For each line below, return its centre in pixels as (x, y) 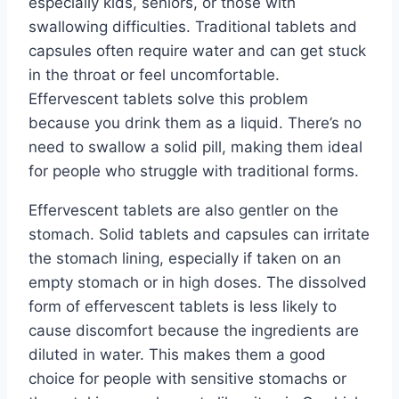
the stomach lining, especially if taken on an (185, 259)
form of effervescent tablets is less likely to (183, 307)
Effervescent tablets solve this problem (168, 99)
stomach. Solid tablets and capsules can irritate (199, 235)
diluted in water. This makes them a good (177, 355)
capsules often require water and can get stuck (197, 51)
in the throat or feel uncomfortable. (154, 75)
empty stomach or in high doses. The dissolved (198, 283)
